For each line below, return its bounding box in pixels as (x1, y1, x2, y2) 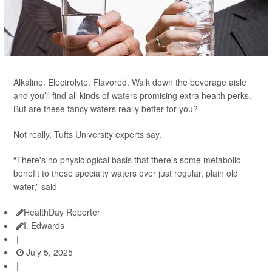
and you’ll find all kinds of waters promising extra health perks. (13, 89, 251, 102)
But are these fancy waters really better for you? (13, 103, 198, 115)
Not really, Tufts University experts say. (13, 128, 161, 141)
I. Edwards (24, 219, 64, 232)
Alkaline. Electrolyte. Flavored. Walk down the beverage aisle (13, 76, 246, 89)
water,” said (13, 180, 57, 193)
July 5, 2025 (24, 246, 73, 259)
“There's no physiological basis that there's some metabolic (13, 154, 240, 166)
